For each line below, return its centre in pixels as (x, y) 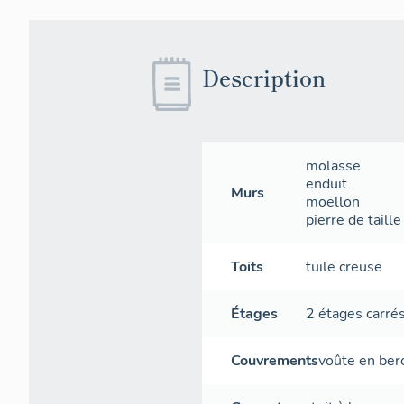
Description (264, 77)
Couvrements (275, 360)
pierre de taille (354, 220)
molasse (334, 165)
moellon (333, 202)
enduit (327, 184)
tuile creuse (344, 266)
